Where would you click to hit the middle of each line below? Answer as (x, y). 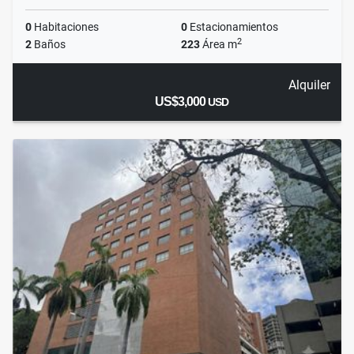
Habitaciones (65, 27)
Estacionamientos (233, 27)
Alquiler (309, 85)
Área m (218, 45)
